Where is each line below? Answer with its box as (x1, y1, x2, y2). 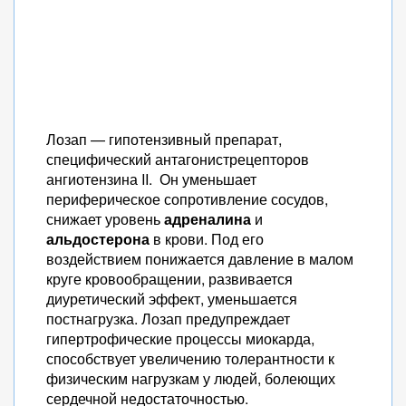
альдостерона (46, 228, 150, 249)
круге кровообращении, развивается (46, 268, 293, 289)
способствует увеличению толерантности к (46, 348, 334, 369)
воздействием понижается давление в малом (46, 248, 353, 269)
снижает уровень (46, 208, 164, 229)
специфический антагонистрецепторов (46, 149, 309, 169)
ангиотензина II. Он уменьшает (46, 169, 256, 189)
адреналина (164, 208, 251, 229)
